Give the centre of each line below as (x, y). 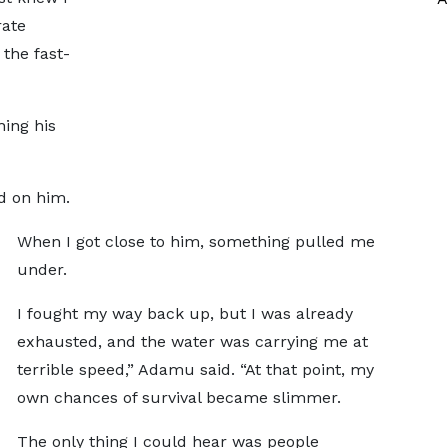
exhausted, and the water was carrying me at (192, 342)
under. (41, 270)
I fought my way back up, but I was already (184, 314)
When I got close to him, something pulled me (195, 242)
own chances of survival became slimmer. (178, 398)
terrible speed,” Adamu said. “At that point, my (195, 370)
